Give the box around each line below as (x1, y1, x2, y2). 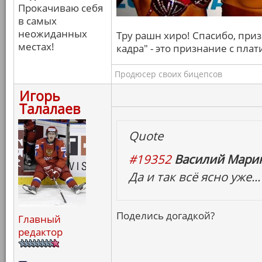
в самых (18, 14, 57, 27)
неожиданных (18, 27, 87, 40)
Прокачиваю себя (18, 1, 103, 15)
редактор (18, 225, 63, 239)
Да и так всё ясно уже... (129, 168, 260, 185)
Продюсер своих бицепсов (115, 68, 222, 80)
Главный (18, 212, 61, 226)
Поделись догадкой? (116, 209, 215, 222)
